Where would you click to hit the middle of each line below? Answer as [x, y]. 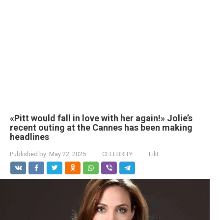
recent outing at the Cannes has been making [101, 127]
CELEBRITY [117, 154]
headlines [29, 137]
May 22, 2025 [68, 154]
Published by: [29, 154]
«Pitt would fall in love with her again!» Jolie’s [101, 118]
